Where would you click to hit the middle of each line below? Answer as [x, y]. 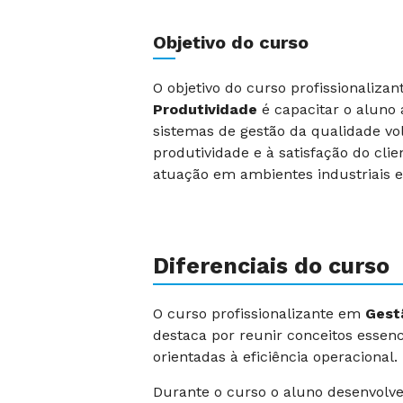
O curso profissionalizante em [259, 313]
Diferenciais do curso [271, 266]
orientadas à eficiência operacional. [275, 357]
